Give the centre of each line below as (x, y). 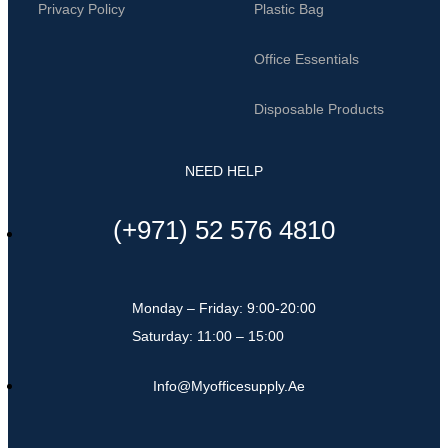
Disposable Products (319, 109)
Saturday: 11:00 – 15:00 (208, 336)
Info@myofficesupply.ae (229, 386)
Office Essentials (306, 59)
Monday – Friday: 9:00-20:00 (224, 308)
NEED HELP (224, 171)
